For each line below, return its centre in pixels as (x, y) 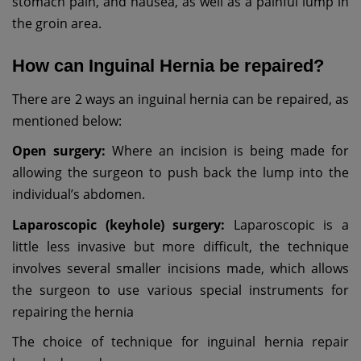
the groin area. (57, 23)
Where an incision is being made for (227, 151)
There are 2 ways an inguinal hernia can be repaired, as (180, 99)
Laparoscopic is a (287, 224)
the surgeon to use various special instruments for (180, 290)
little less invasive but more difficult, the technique (180, 246)
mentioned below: (67, 120)
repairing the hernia (73, 311)
